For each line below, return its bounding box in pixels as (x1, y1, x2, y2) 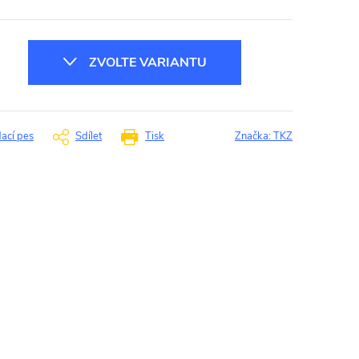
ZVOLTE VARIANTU (89, 53, 207, 71)
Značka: (235, 129, 273, 143)
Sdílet (75, 129, 102, 143)
